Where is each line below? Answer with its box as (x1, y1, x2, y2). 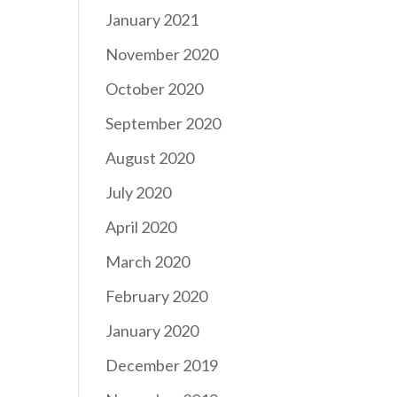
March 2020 (105, 252, 191, 271)
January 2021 (105, 10, 199, 29)
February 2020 (105, 286, 208, 306)
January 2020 (105, 321, 199, 340)
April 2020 (105, 217, 177, 237)
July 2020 (105, 183, 172, 202)
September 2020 (105, 113, 222, 133)
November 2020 (105, 44, 219, 64)
